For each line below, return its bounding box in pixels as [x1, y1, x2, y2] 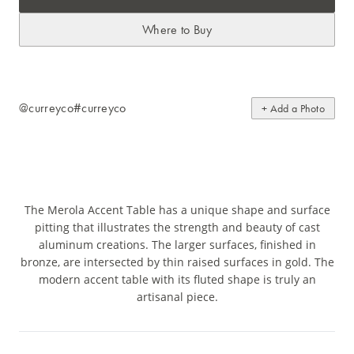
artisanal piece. [136, 289, 218, 305]
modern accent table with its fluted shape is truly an [38, 272, 316, 288]
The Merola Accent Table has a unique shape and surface [24, 202, 330, 218]
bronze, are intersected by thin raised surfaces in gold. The [20, 254, 334, 270]
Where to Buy [142, 21, 212, 39]
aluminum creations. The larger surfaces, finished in [38, 237, 316, 253]
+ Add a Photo [262, 101, 325, 116]
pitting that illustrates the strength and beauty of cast [34, 220, 320, 235]
